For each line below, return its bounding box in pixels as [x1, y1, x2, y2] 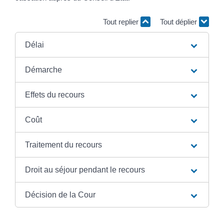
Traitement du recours [24, 140, 102, 149]
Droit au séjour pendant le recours [24, 165, 145, 174]
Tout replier [103, 17, 140, 26]
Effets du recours [24, 90, 84, 99]
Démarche [24, 65, 62, 74]
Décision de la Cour [24, 190, 95, 199]
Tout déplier [160, 17, 199, 26]
